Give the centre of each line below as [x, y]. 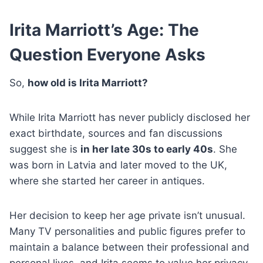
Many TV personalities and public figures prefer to [127, 231]
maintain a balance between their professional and [129, 247]
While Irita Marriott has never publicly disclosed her [130, 117]
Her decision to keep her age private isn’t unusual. [127, 215]
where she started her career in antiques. [107, 181]
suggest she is [45, 149]
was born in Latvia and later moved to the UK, [118, 165]
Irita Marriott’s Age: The [104, 30]
